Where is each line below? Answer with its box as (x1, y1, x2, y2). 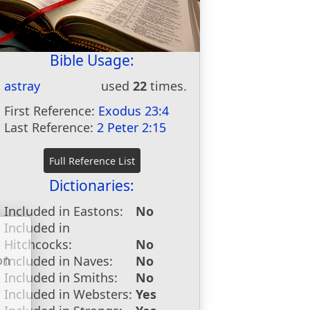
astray (4, 77, 41, 94)
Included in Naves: (4, 253, 113, 269)
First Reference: (4, 102, 99, 119)
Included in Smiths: (4, 269, 118, 286)
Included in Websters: (4, 286, 133, 302)
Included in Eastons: (4, 203, 124, 219)
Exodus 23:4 (98, 102, 170, 119)
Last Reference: (4, 119, 98, 136)
